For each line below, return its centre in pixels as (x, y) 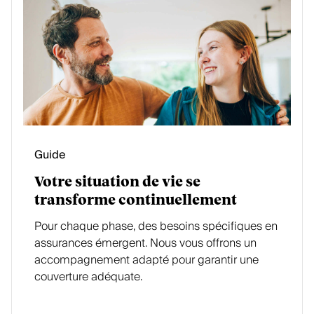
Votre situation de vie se (117, 182)
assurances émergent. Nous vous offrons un (145, 243)
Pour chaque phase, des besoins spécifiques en (156, 226)
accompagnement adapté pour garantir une (146, 260)
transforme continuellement (136, 200)
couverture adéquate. (88, 277)
